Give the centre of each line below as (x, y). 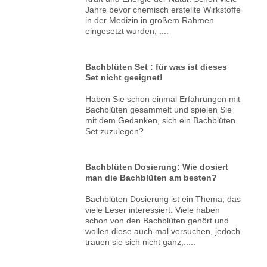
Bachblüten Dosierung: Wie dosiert (157, 167)
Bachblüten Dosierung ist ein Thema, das (163, 199)
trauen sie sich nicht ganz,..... (141, 242)
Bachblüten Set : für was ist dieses (156, 66)
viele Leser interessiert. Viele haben (153, 209)
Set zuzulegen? (115, 131)
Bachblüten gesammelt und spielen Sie (159, 109)
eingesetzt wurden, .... (127, 31)
